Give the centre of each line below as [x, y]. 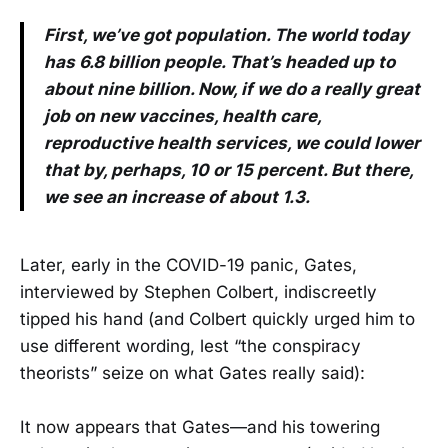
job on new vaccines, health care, [182, 115]
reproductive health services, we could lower [232, 142]
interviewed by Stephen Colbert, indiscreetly [198, 291]
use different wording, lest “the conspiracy [190, 345]
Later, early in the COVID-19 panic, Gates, [188, 264]
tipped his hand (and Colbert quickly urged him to [217, 318]
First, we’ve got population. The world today [226, 34]
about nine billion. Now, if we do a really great [232, 88]
